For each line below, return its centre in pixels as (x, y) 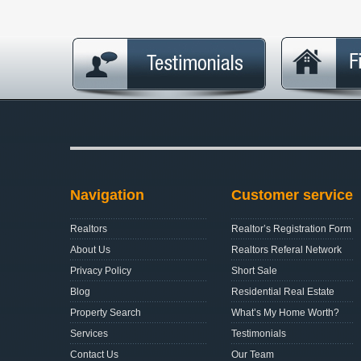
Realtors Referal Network (286, 249)
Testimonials (259, 333)
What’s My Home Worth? (285, 312)
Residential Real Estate (283, 291)
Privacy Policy (101, 270)
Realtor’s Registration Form (291, 228)
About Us (90, 249)
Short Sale (254, 270)
